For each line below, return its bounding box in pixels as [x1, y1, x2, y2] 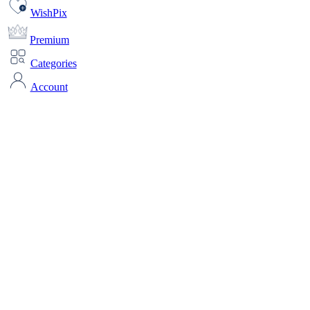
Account [30, 81, 68, 93]
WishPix [30, 7, 67, 19]
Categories [30, 57, 77, 70]
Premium [30, 34, 69, 46]
